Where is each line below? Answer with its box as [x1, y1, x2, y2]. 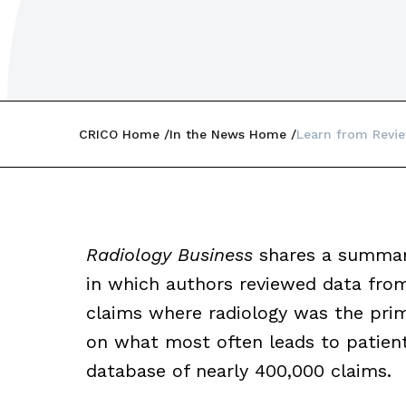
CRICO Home [79, 127, 159, 141]
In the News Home [169, 127, 286, 141]
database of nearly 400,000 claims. [85, 360, 391, 382]
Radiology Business [85, 244, 253, 266]
